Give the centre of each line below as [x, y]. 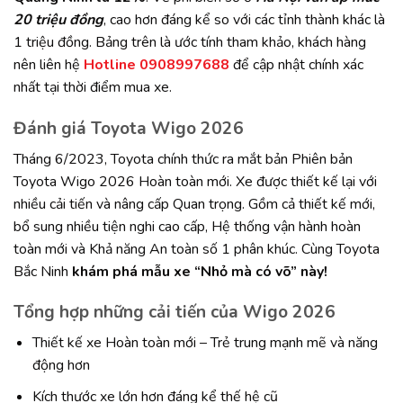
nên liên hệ [49, 65]
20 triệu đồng [58, 20]
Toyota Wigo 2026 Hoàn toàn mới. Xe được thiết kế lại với [195, 181]
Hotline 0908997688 [157, 65]
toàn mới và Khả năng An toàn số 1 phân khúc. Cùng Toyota [197, 249]
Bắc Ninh [43, 271]
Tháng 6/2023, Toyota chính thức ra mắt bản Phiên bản [183, 159]
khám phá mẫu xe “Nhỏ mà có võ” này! [200, 271]
